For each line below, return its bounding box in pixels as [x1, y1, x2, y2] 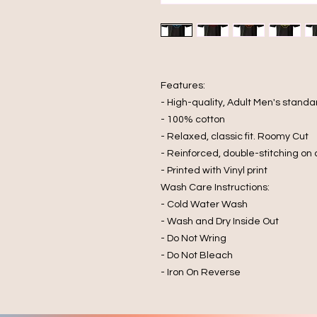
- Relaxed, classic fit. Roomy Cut [161, 132, 309, 142]
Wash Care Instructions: [161, 183, 270, 192]
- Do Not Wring [161, 234, 226, 243]
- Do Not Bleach [161, 250, 233, 260]
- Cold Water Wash [161, 200, 248, 209]
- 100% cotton [161, 115, 225, 125]
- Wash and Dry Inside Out [161, 217, 279, 226]
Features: [161, 81, 205, 91]
